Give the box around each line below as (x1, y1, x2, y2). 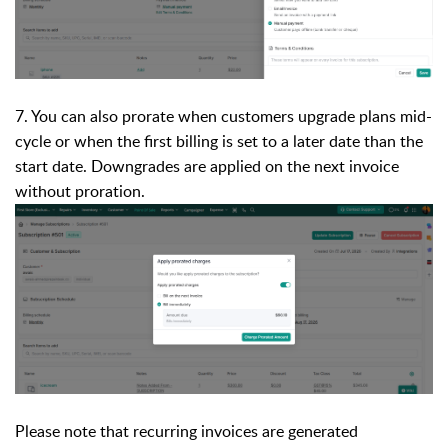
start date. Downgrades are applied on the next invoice (15, 155, 399, 178)
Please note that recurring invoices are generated (15, 419, 358, 442)
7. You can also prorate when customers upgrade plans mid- (15, 105, 432, 128)
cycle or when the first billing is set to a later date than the (15, 130, 423, 153)
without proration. (15, 180, 145, 203)
